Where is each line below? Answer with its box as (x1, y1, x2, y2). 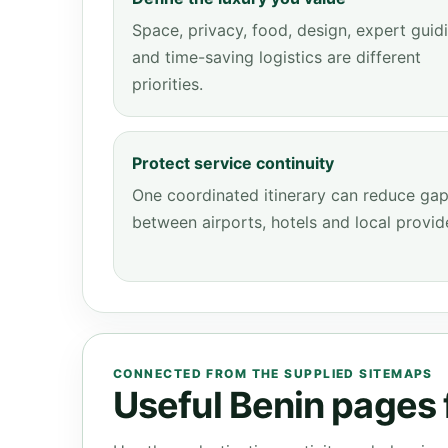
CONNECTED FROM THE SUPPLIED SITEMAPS (113, 366, 433, 381)
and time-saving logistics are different (132, 47, 421, 67)
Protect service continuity (132, 153, 334, 173)
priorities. (132, 74, 203, 94)
